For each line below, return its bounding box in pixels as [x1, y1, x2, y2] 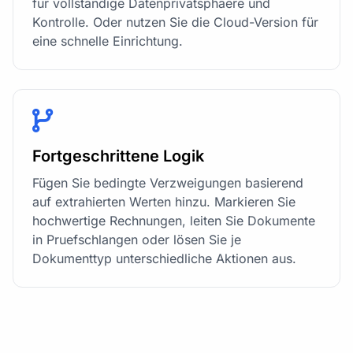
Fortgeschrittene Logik [32, 147, 204, 166]
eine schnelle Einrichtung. [32, 33, 183, 50]
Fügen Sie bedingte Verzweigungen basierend [32, 175, 303, 191]
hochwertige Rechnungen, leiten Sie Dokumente [32, 213, 315, 229]
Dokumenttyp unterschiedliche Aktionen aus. [32, 251, 296, 267]
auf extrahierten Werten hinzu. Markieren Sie [32, 194, 295, 210]
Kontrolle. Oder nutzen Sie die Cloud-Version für [32, 14, 318, 31]
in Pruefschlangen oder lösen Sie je [32, 232, 241, 248]
